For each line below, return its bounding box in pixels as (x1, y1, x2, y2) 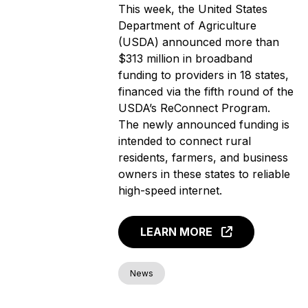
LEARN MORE (140, 225, 213, 239)
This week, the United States (118, 1, 268, 16)
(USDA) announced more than (118, 34, 280, 49)
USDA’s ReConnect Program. (118, 100, 271, 115)
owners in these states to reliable (118, 166, 291, 181)
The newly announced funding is (118, 117, 290, 131)
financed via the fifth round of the (118, 84, 294, 98)
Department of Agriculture (118, 18, 257, 32)
